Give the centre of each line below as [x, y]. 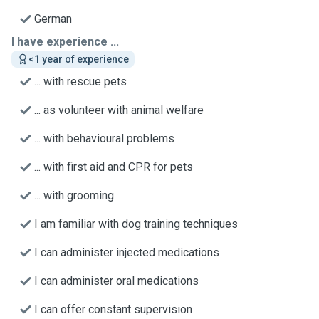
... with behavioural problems [104, 138]
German [53, 19]
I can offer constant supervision [113, 309]
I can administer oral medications [116, 281]
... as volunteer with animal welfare [119, 110]
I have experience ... [65, 42]
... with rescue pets [80, 82]
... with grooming [74, 195]
